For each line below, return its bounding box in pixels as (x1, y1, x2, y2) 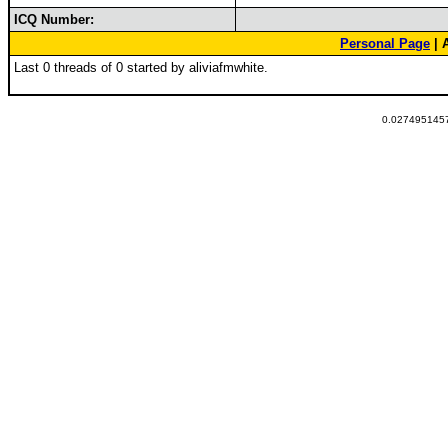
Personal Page (340, 36, 430, 51)
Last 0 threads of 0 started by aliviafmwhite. (14, 60, 268, 75)
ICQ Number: (14, 12, 94, 27)
